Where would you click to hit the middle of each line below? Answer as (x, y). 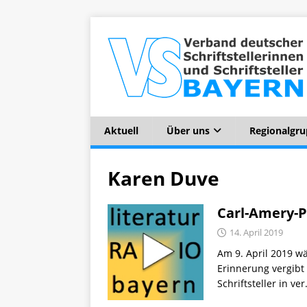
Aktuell (121, 131)
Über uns (188, 131)
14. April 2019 (256, 232)
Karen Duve (163, 178)
